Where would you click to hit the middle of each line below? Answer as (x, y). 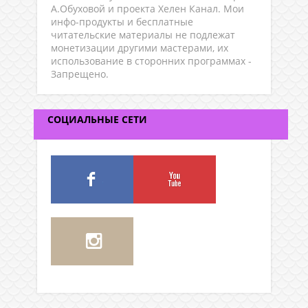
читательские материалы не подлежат (143, 34)
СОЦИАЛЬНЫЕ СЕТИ (97, 119)
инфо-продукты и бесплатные (122, 21)
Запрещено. (80, 74)
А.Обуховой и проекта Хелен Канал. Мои (147, 8)
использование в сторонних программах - (151, 60)
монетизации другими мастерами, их (140, 47)
